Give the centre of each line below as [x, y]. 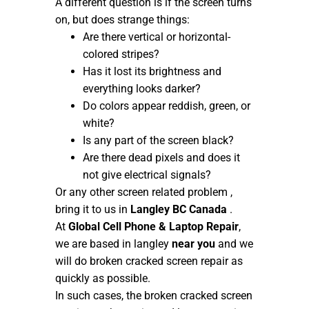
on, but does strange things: [122, 19]
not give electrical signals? [147, 175]
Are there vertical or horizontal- [157, 37]
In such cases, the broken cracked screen [154, 295]
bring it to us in [93, 209]
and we [234, 243]
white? [99, 123]
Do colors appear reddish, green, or [167, 106]
